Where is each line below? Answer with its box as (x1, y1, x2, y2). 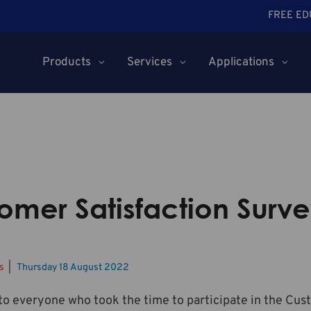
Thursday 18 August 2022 (17, 262, 129, 274)
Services (127, 55, 172, 71)
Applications (208, 55, 274, 71)
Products (42, 55, 91, 71)
